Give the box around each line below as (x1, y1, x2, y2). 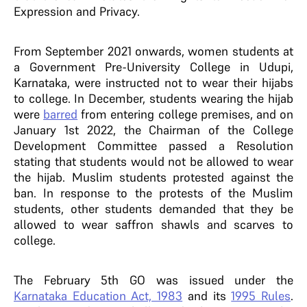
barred (43, 106, 78, 122)
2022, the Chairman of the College (78, 122, 294, 138)
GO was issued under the (119, 272, 294, 288)
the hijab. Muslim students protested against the (14, 169, 293, 185)
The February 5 (14, 272, 108, 288)
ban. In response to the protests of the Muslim (14, 185, 293, 201)
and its (182, 288, 232, 304)
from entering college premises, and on (77, 106, 294, 122)
